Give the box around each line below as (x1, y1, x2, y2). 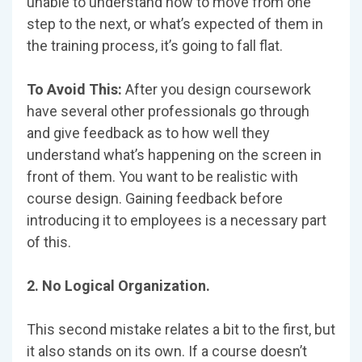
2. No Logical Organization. (27, 277, 210, 295)
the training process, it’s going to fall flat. (27, 37, 283, 55)
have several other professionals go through (27, 103, 309, 120)
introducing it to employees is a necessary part (27, 212, 326, 229)
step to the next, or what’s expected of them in (27, 15, 323, 33)
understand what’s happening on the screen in (27, 146, 322, 164)
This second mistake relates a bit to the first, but (27, 321, 335, 339)
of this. (27, 234, 71, 251)
